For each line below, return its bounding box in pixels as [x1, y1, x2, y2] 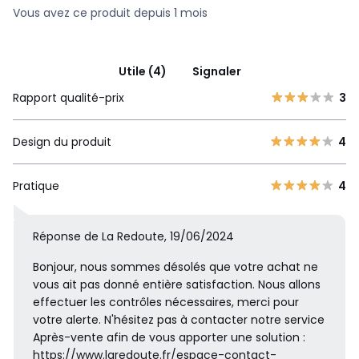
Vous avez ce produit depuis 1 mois [13, 4, 208, 21]
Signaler [192, 63, 241, 79]
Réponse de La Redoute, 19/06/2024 [33, 228, 234, 244]
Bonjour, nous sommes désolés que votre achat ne [33, 258, 318, 275]
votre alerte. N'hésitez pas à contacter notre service [33, 311, 325, 328]
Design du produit [13, 133, 111, 150]
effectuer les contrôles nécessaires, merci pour [33, 293, 299, 310]
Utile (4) [118, 63, 167, 79]
